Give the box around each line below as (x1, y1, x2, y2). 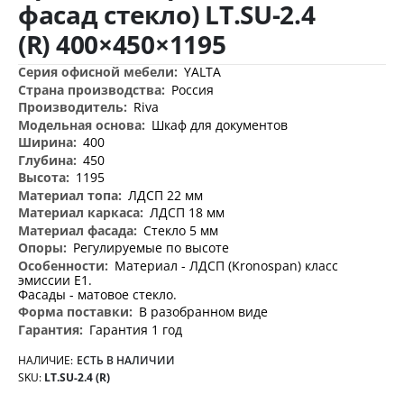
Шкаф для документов (151, 115, 288, 133)
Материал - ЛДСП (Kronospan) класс (115, 256, 338, 274)
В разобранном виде (139, 303, 268, 321)
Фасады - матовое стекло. (18, 285, 177, 303)
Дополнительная (17, 62, 123, 80)
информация (17, 77, 97, 95)
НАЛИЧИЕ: (18, 352, 73, 368)
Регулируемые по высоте (73, 239, 229, 257)
